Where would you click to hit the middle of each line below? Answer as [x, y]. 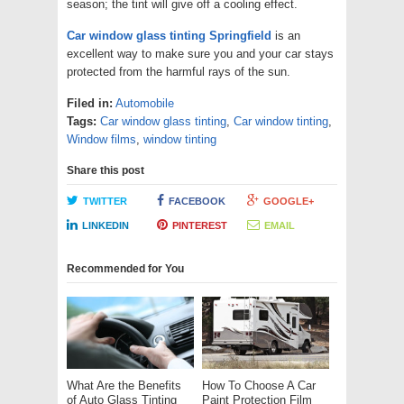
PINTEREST [199, 225]
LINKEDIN [106, 225]
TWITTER [105, 201]
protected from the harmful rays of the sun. [179, 71]
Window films [101, 139]
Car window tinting [281, 121]
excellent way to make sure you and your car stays [200, 53]
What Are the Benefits [124, 385]
